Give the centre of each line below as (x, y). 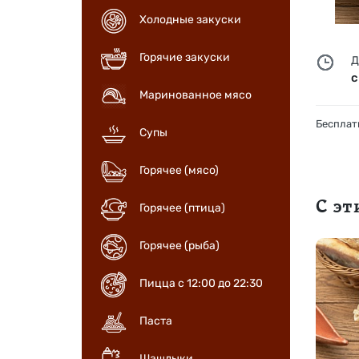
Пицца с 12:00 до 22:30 (201, 284)
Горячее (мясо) (179, 171)
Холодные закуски (190, 20)
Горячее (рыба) (179, 246)
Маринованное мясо (196, 95)
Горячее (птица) (182, 208)
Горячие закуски (185, 58)
